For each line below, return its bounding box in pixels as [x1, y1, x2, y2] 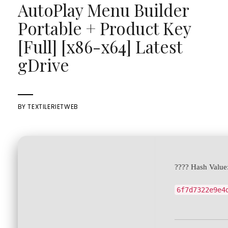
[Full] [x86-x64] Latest [17, 35, 182, 58]
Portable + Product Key [17, 17, 191, 39]
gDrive [17, 53, 69, 76]
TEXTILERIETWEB [27, 102, 78, 111]
